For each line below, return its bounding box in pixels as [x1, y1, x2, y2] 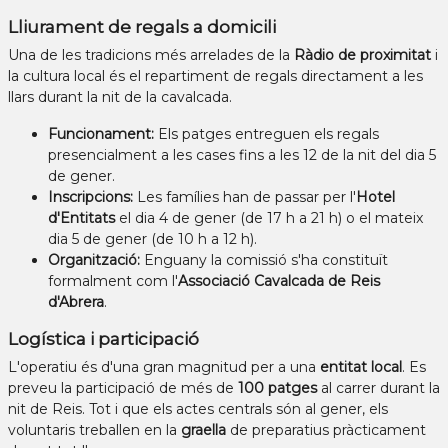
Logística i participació [8, 329, 199, 350]
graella [181, 421, 226, 440]
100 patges [238, 379, 317, 398]
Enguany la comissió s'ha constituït [140, 251, 388, 270]
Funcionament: [48, 125, 154, 144]
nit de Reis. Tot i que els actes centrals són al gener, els [8, 400, 388, 419]
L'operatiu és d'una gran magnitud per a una [8, 358, 320, 377]
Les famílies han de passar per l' [133, 188, 356, 207]
